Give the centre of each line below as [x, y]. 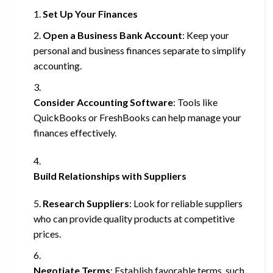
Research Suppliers [86, 204]
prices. [47, 234]
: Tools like [195, 102]
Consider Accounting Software [103, 102]
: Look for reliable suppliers [186, 204]
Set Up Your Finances [90, 13]
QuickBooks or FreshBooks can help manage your [137, 117]
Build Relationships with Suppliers [110, 175]
